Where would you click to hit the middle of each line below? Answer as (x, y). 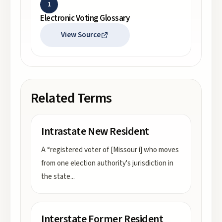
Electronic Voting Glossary (85, 18)
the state (56, 177)
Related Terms (71, 98)
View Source (81, 35)
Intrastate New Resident (95, 131)
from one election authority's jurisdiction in (107, 163)
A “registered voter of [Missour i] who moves (110, 150)
